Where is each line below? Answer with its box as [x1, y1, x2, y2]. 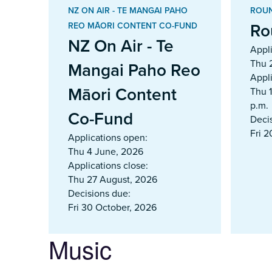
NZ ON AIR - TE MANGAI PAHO [68, 4, 188, 16]
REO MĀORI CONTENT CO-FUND [68, 19, 197, 32]
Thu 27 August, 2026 [68, 172, 157, 186]
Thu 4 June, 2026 [68, 144, 143, 158]
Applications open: [68, 130, 148, 144]
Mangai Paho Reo [68, 57, 200, 82]
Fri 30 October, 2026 [68, 200, 157, 214]
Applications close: [68, 158, 148, 172]
